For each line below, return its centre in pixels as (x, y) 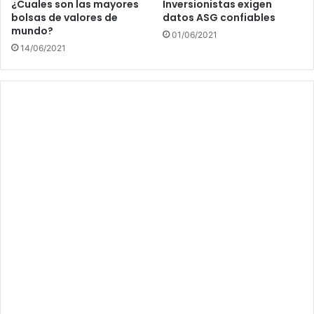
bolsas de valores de (64, 17)
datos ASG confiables (219, 17)
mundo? (32, 30)
